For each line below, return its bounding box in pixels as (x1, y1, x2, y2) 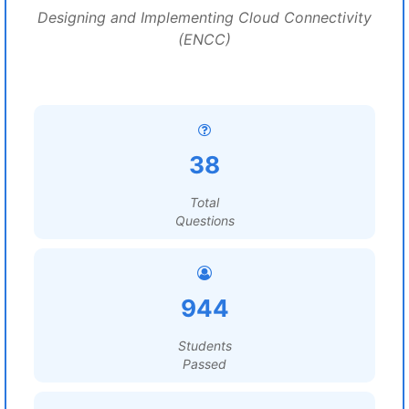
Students (177, 338, 232, 353)
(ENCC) (178, 30, 231, 48)
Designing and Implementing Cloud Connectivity (37, 8, 372, 26)
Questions (174, 213, 235, 228)
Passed (183, 356, 226, 372)
